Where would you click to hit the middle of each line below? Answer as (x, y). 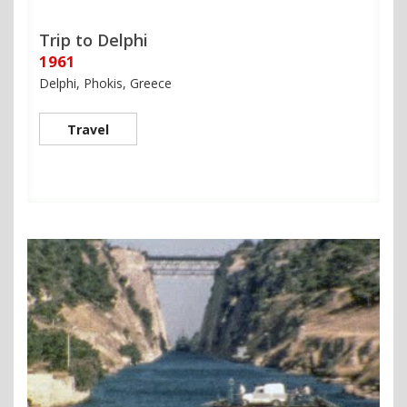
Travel (88, 129)
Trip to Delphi (94, 40)
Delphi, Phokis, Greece (105, 83)
